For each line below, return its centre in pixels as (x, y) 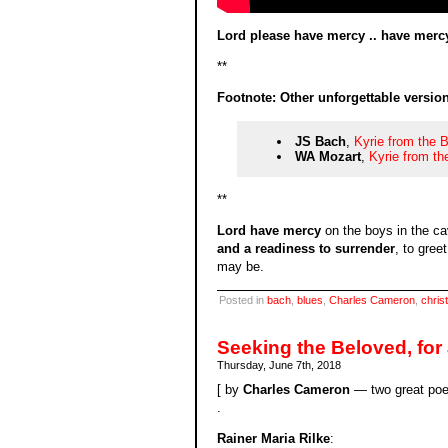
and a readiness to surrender (305, 249)
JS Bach (320, 142)
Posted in (242, 299)
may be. (240, 267)
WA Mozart (328, 157)
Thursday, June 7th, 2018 (278, 364)
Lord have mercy (268, 231)
